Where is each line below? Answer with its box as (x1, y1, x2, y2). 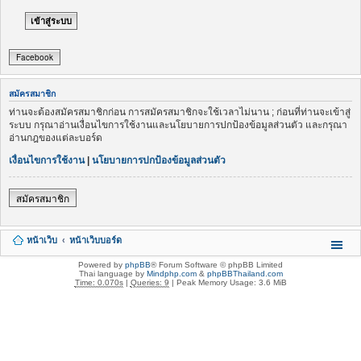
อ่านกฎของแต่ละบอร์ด (9, 131, 102, 143)
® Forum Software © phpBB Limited (151, 259, 283, 269)
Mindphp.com (146, 268, 197, 278)
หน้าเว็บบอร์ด (69, 234, 122, 245)
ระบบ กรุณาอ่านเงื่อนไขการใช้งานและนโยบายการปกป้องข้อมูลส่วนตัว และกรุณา (9, 118, 347, 131)
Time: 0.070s (74, 277, 123, 287)
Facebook (16, 52, 53, 64)
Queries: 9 (130, 277, 169, 287)
